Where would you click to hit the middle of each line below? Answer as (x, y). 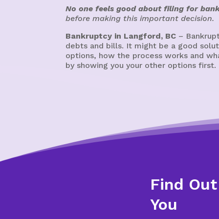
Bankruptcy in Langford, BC (121, 36)
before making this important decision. (140, 18)
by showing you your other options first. (141, 65)
